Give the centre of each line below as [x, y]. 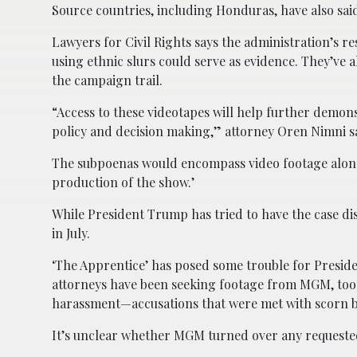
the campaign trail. [107, 80]
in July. [71, 233]
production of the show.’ [123, 182]
